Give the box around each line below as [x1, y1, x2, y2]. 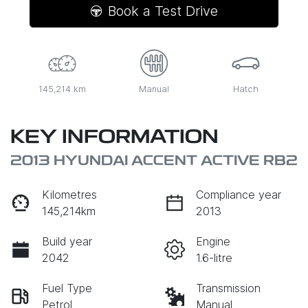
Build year [42, 234, 92, 249]
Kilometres [42, 188, 97, 202]
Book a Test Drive [108, 3, 218, 20]
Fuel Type [42, 281, 92, 296]
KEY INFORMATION [10, 129, 219, 148]
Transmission [196, 281, 261, 296]
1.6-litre [196, 251, 232, 265]
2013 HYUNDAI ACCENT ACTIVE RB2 [10, 155, 298, 169]
